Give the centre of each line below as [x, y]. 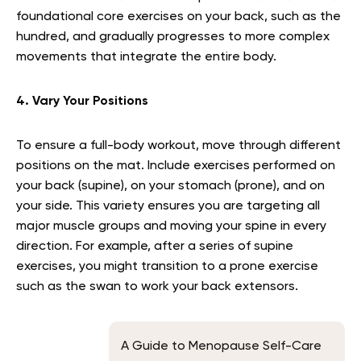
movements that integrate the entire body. [146, 57]
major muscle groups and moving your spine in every [171, 226]
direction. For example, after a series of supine [155, 246]
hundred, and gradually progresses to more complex [173, 37]
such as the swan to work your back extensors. [157, 286]
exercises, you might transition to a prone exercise [167, 266]
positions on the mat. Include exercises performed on [176, 166]
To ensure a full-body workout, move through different [178, 145]
